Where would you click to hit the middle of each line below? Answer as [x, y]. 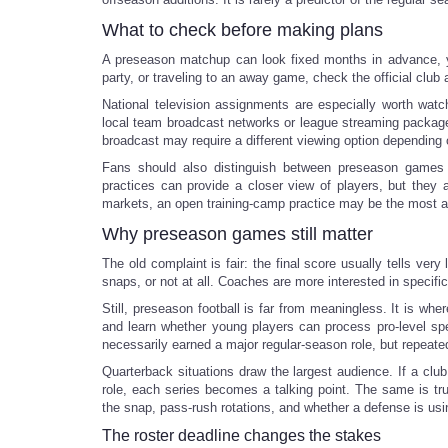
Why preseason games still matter [237, 234]
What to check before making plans [242, 30]
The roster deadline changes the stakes [241, 435]
